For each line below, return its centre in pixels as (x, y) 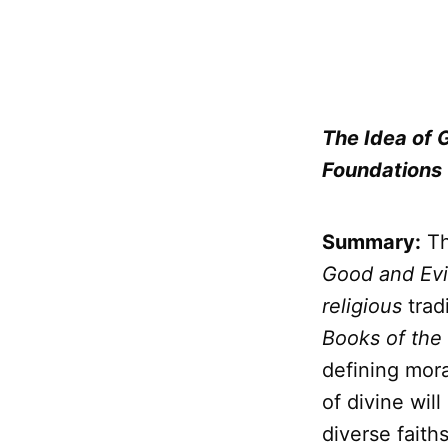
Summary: (371, 242)
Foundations (382, 170)
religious (362, 306)
